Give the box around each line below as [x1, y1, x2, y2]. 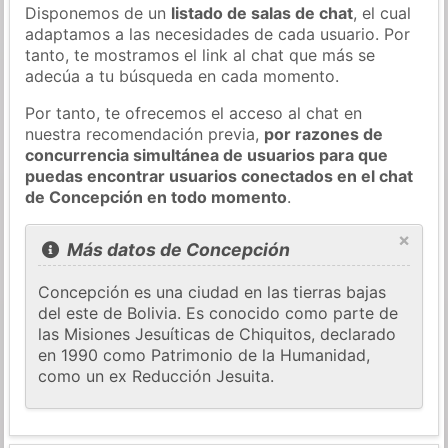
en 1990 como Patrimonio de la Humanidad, [38, 345, 371, 366]
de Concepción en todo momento [25, 186, 288, 207]
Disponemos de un [25, 2, 172, 23]
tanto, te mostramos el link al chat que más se [25, 44, 376, 65]
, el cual [353, 2, 412, 23]
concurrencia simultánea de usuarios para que [25, 144, 389, 165]
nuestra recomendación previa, [25, 123, 265, 144]
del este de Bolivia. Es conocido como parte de [38, 303, 399, 324]
